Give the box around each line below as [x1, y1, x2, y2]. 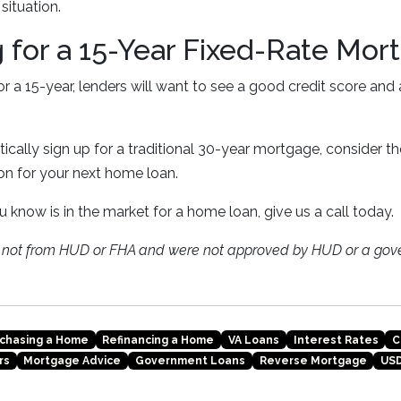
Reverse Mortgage [259, 354, 367, 368]
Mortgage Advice [23, 354, 122, 368]
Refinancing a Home [102, 333, 215, 346]
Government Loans [134, 354, 245, 368]
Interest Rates [293, 333, 379, 346]
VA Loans [227, 333, 279, 346]
